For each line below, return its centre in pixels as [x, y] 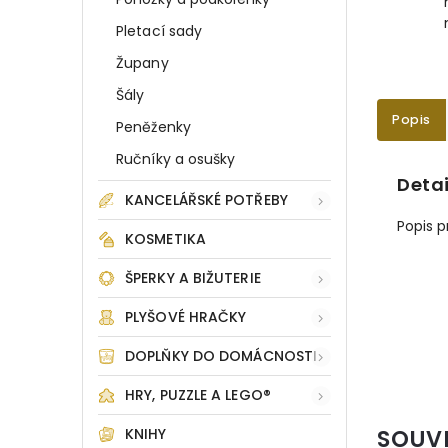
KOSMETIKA [165, 239]
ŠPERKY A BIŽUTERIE [193, 278]
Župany [142, 63]
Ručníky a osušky [176, 159]
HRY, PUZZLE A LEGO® [198, 395]
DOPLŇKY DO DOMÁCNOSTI [221, 356]
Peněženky [153, 127]
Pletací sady [159, 31]
